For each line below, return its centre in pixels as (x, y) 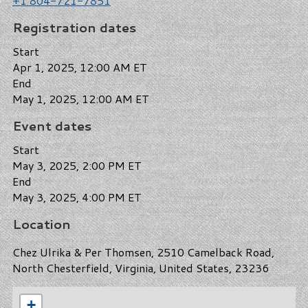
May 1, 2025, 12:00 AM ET (81, 98)
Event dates (52, 125)
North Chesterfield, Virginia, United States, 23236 (141, 267)
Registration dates (75, 27)
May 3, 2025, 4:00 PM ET (77, 197)
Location (42, 224)
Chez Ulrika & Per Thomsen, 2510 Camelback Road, (143, 252)
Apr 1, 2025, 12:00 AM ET (80, 67)
